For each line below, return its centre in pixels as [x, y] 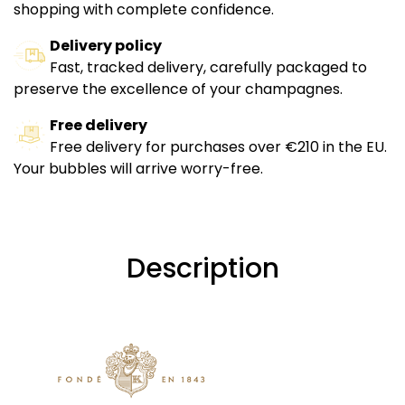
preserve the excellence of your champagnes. [178, 89]
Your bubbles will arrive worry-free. [138, 169]
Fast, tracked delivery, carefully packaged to [208, 68]
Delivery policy [106, 46]
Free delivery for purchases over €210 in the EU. [218, 147]
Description [202, 269]
